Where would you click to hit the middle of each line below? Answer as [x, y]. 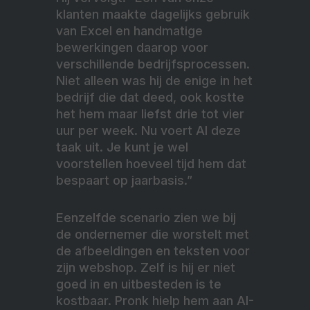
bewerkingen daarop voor [132, 47]
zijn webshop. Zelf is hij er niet [146, 267]
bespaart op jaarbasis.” [124, 180]
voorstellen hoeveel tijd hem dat [151, 163]
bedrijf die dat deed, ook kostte [150, 97]
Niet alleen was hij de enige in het [154, 80]
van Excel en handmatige [129, 30]
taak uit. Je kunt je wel [122, 147]
